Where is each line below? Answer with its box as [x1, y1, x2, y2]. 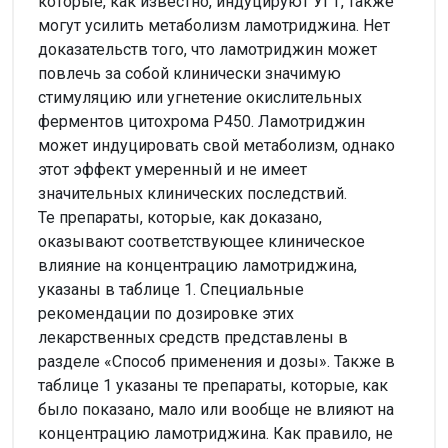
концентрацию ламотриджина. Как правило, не [38, 423, 393, 443]
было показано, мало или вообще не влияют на [38, 399, 394, 419]
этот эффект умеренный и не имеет [38, 159, 307, 179]
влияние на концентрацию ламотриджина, [38, 255, 357, 275]
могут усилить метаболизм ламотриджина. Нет [38, 15, 390, 35]
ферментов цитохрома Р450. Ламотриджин [38, 111, 365, 131]
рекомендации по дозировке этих [38, 303, 294, 323]
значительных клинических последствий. [38, 183, 347, 203]
